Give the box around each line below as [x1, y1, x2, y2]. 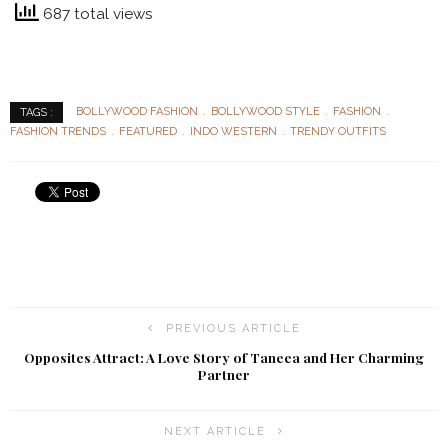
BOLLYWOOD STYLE [211, 105, 320, 119]
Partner [198, 366, 250, 384]
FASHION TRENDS [10, 124, 106, 138]
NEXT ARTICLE [164, 425, 266, 439]
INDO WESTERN [190, 124, 277, 138]
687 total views [39, 4, 153, 23]
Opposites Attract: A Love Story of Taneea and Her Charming [24, 349, 424, 367]
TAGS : [20, 105, 53, 119]
